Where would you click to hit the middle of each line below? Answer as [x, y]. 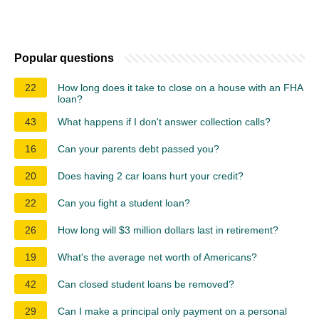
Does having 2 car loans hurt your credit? [151, 176]
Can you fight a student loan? [124, 203]
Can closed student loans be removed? [146, 284]
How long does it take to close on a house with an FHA [180, 87]
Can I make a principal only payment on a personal [172, 311]
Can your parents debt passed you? [138, 148]
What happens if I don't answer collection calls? [164, 121]
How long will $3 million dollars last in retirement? [168, 230]
